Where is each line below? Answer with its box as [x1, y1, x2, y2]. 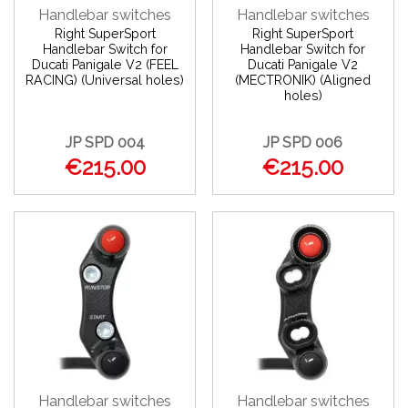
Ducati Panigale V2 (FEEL [31, 57, 178, 73]
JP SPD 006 [263, 134, 343, 152]
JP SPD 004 [65, 134, 145, 152]
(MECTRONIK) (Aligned [235, 73, 372, 88]
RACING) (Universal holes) [25, 73, 185, 88]
